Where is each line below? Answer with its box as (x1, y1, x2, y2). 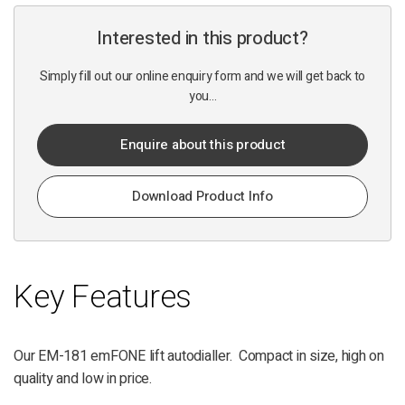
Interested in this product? (97, 25, 308, 52)
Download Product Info (132, 186, 273, 207)
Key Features (14, 274, 192, 322)
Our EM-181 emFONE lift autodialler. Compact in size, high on (14, 345, 384, 368)
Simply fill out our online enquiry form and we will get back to (39, 67, 366, 87)
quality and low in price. (14, 368, 152, 391)
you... (188, 87, 217, 107)
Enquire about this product (119, 135, 286, 155)
